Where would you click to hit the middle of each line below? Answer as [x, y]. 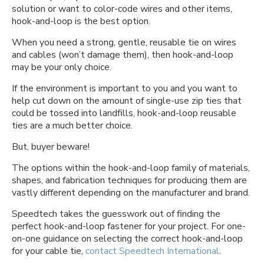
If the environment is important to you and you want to [125, 88]
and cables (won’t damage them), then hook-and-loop [123, 55]
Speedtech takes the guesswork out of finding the [116, 214]
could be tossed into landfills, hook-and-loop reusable [124, 113]
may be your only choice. [63, 67]
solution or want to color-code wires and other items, [122, 9]
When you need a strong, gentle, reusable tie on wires [124, 42]
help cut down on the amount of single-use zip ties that [127, 101]
